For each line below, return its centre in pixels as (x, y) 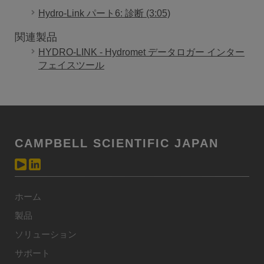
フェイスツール (71, 65)
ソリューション (46, 234)
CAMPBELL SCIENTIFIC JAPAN (117, 143)
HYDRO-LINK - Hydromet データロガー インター (141, 52)
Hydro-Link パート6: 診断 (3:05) (104, 13)
